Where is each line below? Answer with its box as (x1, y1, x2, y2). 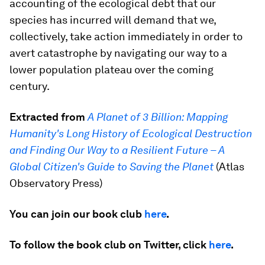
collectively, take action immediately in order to (9, 30, 243, 43)
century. (9, 80, 50, 93)
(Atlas (214, 160, 244, 173)
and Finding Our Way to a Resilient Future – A (9, 144, 225, 157)
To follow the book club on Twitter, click (9, 238, 209, 251)
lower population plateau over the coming (9, 63, 214, 76)
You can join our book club (9, 208, 144, 221)
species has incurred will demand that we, (9, 14, 216, 27)
